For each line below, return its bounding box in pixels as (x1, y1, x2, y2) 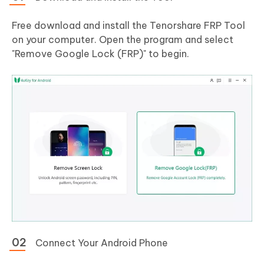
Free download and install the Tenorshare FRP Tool (12, 19, 245, 31)
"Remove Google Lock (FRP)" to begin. (12, 48, 189, 60)
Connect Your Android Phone (35, 237, 168, 249)
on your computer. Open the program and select (12, 34, 233, 45)
